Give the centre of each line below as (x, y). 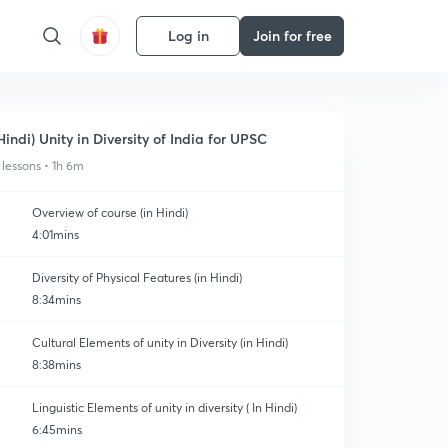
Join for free (292, 35)
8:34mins (56, 299)
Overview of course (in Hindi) (110, 212)
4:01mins (55, 234)
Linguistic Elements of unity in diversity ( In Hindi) (164, 407)
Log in (188, 35)
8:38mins (56, 364)
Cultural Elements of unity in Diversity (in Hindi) (160, 342)
